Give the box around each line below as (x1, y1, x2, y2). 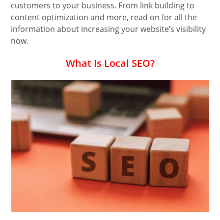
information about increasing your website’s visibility (11, 24, 206, 35)
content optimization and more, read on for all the (11, 12, 197, 23)
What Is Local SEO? (65, 56, 155, 70)
